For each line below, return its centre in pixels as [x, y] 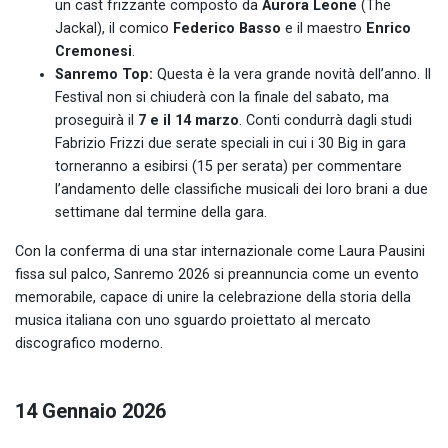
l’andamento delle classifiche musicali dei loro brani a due [241, 189]
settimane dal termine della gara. [161, 212]
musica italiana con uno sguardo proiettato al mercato [193, 320]
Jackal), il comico [114, 28]
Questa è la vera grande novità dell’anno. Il [292, 74]
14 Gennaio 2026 [90, 410]
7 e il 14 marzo [188, 120]
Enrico [388, 28]
